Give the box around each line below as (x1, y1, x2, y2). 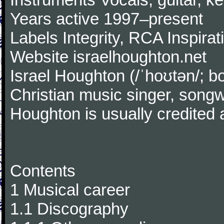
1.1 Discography (10, 199, 128, 218)
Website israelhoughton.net (10, 47, 206, 66)
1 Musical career (10, 180, 130, 199)
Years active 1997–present (10, 9, 203, 28)
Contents (10, 161, 75, 180)
